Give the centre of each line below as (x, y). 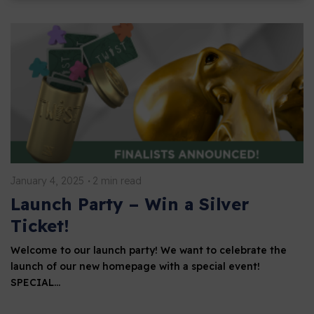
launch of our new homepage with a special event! (135, 267)
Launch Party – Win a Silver (130, 204)
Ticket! (40, 226)
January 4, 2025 (47, 181)
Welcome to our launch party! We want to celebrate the (149, 251)
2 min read (117, 181)
